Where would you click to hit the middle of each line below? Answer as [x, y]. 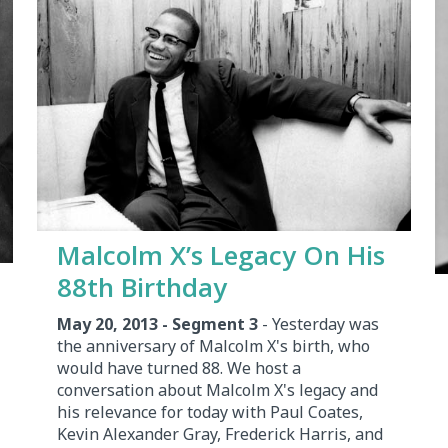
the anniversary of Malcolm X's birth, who [213, 345]
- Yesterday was [318, 323]
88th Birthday [141, 286]
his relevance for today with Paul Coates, [209, 411]
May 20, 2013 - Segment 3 [157, 323]
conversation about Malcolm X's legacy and [217, 389]
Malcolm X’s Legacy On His [220, 254]
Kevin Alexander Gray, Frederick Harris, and [219, 433]
